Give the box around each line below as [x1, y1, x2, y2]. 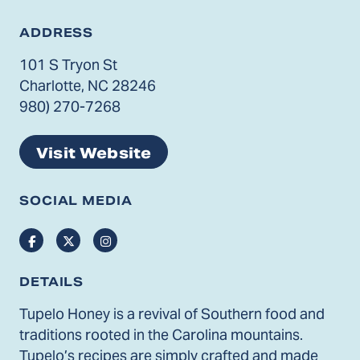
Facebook [34, 233, 89, 249]
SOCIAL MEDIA [19, 193, 133, 209]
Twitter [73, 233, 111, 249]
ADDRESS [19, 24, 94, 40]
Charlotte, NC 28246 [19, 76, 156, 96]
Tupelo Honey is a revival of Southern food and [19, 305, 325, 324]
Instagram [109, 233, 166, 249]
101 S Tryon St [19, 55, 117, 75]
